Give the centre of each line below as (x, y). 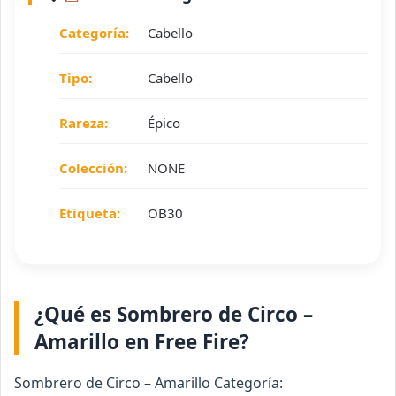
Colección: (93, 168)
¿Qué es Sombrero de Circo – (174, 315)
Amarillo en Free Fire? (142, 342)
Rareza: (84, 123)
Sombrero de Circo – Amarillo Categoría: (148, 383)
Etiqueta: (90, 213)
